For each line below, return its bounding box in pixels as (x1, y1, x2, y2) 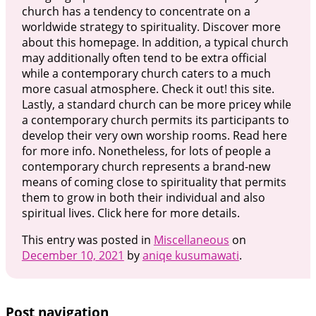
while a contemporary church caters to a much (21, 65, 271, 81)
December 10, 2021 (21, 247, 124, 263)
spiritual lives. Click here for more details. (21, 205, 240, 221)
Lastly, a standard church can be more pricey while (21, 96, 291, 112)
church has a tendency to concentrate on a (21, 3, 250, 19)
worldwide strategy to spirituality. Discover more (21, 18, 281, 35)
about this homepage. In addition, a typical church (21, 34, 288, 50)
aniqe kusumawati (142, 247, 239, 263)
